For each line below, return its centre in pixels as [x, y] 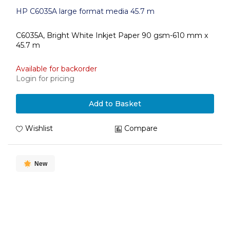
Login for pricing [45, 79]
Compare [141, 128]
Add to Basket [115, 104]
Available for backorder [56, 69]
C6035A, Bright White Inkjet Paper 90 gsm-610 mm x [112, 35]
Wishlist [39, 128]
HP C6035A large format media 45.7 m [85, 11]
